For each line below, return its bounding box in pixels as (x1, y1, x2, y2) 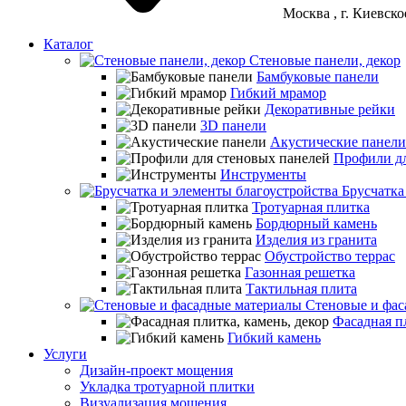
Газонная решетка (245, 265, 355, 280)
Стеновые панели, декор (246, 53, 401, 68)
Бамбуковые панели (256, 69, 379, 84)
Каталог (43, 36, 93, 52)
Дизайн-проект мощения (80, 362, 233, 378)
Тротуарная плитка (252, 199, 370, 215)
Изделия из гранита (256, 232, 377, 247)
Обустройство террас (265, 248, 395, 264)
